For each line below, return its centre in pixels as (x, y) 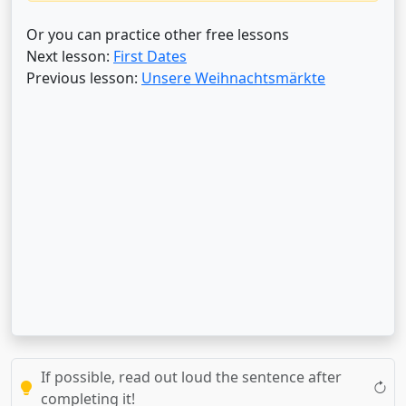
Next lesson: (70, 56)
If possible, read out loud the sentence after (191, 377)
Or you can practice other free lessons (158, 34)
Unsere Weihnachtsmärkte (233, 78)
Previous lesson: (84, 78)
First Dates (150, 56)
